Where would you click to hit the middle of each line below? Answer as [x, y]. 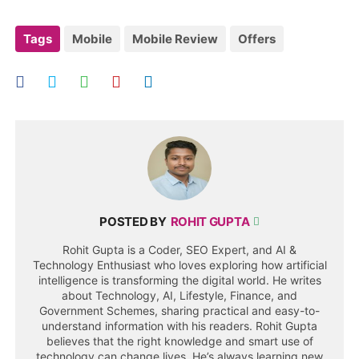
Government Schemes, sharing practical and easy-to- [179, 310]
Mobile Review [175, 38]
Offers [257, 38]
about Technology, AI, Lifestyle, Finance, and [179, 295]
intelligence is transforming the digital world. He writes [179, 280]
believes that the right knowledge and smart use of [179, 341]
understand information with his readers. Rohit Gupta [179, 325]
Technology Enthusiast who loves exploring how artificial [179, 264]
